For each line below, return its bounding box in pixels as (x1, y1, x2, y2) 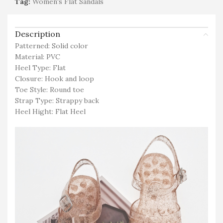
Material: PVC (15, 52, 60, 61)
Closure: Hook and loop (15, 74, 94, 83)
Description (15, 28, 60, 39)
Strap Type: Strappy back (15, 96, 99, 105)
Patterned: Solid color (15, 41, 88, 50)
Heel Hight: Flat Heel (15, 107, 86, 116)
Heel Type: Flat (15, 63, 66, 72)
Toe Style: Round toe (15, 85, 84, 94)
